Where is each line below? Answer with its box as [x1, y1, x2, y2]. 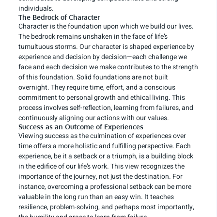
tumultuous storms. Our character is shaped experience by [18, 42, 194, 52]
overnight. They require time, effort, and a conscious [18, 82, 175, 93]
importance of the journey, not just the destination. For [18, 171, 183, 182]
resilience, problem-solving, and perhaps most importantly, [18, 202, 194, 213]
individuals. [18, 3, 54, 14]
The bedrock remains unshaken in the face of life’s [18, 31, 168, 42]
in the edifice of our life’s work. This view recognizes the [18, 161, 185, 172]
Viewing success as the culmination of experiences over [18, 131, 186, 141]
